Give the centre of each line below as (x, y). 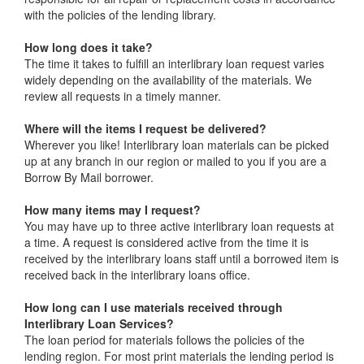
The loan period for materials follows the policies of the (165, 340)
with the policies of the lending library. (120, 15)
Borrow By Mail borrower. (89, 177)
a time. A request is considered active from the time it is (167, 242)
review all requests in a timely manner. (123, 96)
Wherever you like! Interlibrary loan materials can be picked (177, 145)
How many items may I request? (113, 210)
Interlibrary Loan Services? (99, 323)
